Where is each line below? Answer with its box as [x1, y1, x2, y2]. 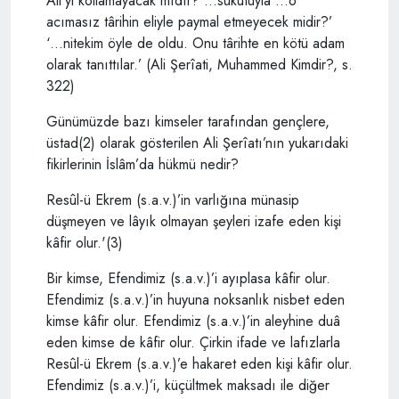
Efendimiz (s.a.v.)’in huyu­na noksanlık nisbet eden [46, 289, 345, 310]
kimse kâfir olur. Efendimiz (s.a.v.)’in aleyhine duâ [46, 310, 340, 331]
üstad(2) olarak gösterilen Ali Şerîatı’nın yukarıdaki [46, 132, 348, 153]
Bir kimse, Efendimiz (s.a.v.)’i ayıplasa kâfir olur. [46, 267, 330, 289]
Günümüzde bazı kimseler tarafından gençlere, [46, 110, 330, 132]
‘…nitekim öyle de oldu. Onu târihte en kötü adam [46, 32, 345, 53]
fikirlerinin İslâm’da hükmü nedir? [46, 153, 239, 175]
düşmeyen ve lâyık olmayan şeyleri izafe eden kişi [46, 210, 341, 232]
